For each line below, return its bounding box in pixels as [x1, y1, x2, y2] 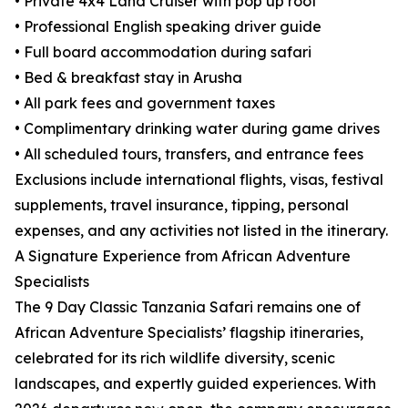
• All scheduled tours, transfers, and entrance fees [15, 145, 363, 164]
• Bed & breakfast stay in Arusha [15, 68, 242, 87]
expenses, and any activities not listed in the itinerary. [15, 221, 388, 240]
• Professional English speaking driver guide [15, 17, 321, 36]
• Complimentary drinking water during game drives [15, 119, 380, 138]
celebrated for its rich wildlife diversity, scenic [15, 349, 335, 368]
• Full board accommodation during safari [15, 43, 311, 62]
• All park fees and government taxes [15, 94, 275, 113]
